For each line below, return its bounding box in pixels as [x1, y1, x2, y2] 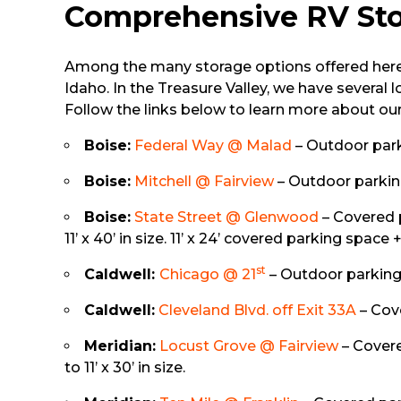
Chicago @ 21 [159, 266, 256, 283]
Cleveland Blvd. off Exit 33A [158, 302, 356, 319]
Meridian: [84, 337, 156, 354]
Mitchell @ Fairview [134, 173, 274, 190]
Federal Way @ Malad [134, 137, 292, 154]
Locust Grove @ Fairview [159, 337, 338, 354]
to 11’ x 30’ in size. [64, 359, 185, 376]
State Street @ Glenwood [134, 209, 319, 226]
